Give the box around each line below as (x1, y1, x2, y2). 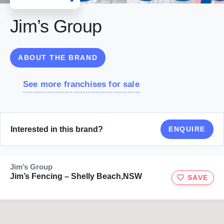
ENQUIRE (168, 125, 205, 133)
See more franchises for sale (23, 79, 139, 89)
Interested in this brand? (10, 124, 103, 133)
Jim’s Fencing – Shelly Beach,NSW (10, 172, 142, 181)
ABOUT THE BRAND (18, 53, 98, 62)
